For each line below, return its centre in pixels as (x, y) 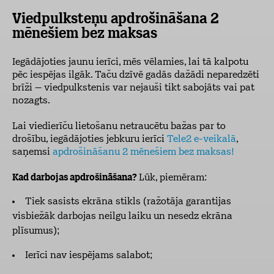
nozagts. (31, 101)
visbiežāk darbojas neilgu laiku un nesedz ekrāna (122, 217)
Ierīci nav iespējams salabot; (89, 256)
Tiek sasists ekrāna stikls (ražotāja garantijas (128, 202)
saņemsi (32, 152)
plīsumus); (36, 231)
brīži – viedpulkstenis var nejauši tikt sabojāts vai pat (133, 88)
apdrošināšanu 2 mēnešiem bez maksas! (143, 152)
